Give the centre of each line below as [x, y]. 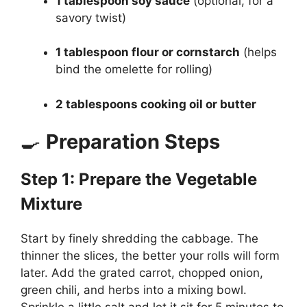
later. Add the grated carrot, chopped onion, [142, 273]
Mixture [51, 204]
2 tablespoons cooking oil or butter [156, 104]
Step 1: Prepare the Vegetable [139, 180]
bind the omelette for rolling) [134, 70]
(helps [258, 52]
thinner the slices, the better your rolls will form [150, 256]
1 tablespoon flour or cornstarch [148, 52]
